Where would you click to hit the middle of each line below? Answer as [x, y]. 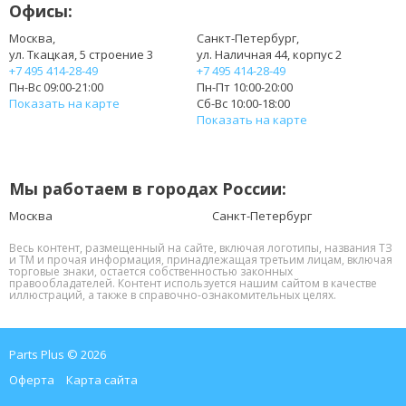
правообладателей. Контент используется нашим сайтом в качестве [193, 283]
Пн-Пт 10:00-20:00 [245, 87]
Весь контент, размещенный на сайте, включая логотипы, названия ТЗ [201, 248]
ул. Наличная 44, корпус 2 [269, 54]
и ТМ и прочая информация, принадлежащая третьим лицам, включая [201, 260]
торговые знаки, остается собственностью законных [151, 271]
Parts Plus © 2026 [58, 354]
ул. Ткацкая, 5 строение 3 [81, 54]
